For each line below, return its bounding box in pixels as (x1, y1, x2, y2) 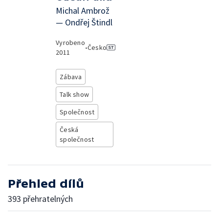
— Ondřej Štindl (56, 17, 113, 28)
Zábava (60, 72, 82, 81)
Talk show (60, 90, 89, 99)
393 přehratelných (8, 193, 73, 204)
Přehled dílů (8, 177, 84, 190)
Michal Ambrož (56, 5, 110, 16)
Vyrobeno (56, 38, 85, 47)
